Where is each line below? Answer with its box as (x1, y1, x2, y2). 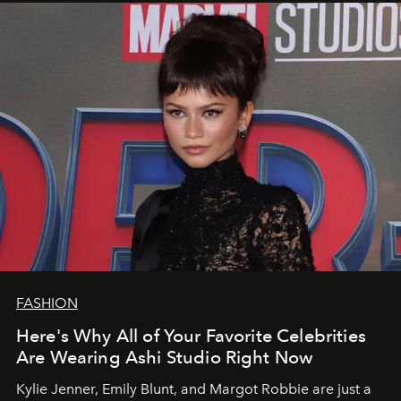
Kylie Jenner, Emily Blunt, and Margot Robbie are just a (16, 380, 371, 398)
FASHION (16, 294, 78, 312)
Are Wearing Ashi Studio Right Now (16, 346, 313, 369)
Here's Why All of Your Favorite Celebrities (16, 325, 366, 347)
